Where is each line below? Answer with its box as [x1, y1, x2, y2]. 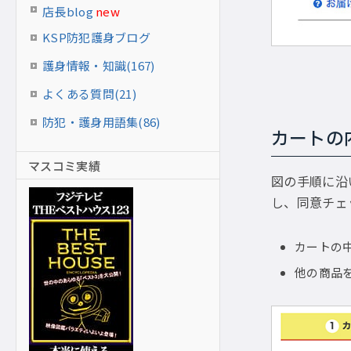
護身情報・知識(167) [42, 57, 155, 74]
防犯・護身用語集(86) [42, 114, 161, 130]
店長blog [42, 3, 93, 20]
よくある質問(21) [42, 85, 136, 102]
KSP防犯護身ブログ [42, 29, 150, 45]
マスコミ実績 [28, 157, 100, 174]
